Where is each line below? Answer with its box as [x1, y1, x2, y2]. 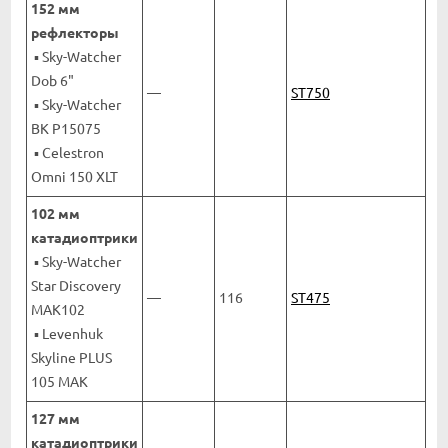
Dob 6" [31, 70, 74, 89]
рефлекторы [31, 22, 119, 41]
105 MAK [31, 371, 88, 390]
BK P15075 [31, 118, 101, 137]
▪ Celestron [31, 142, 104, 161]
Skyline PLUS [31, 347, 112, 366]
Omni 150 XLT [31, 166, 118, 185]
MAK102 [31, 299, 85, 318]
